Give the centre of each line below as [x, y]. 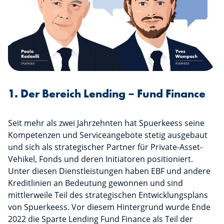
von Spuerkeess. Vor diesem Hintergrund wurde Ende [109, 207]
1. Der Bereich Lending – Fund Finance [107, 94]
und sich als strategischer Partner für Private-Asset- [105, 147]
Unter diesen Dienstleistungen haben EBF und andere [109, 171]
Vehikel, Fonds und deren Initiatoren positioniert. [100, 159]
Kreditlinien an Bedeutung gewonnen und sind [95, 183]
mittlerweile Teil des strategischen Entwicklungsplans [108, 195]
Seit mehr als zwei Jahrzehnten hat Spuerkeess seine [106, 123]
